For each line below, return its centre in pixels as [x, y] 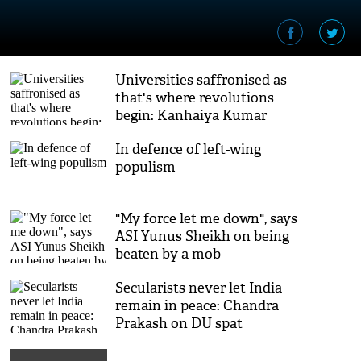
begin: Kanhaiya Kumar [191, 116]
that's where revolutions [195, 98]
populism [146, 167]
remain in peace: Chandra [197, 306]
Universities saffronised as [201, 80]
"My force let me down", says [207, 219]
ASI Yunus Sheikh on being [203, 237]
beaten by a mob [168, 254]
